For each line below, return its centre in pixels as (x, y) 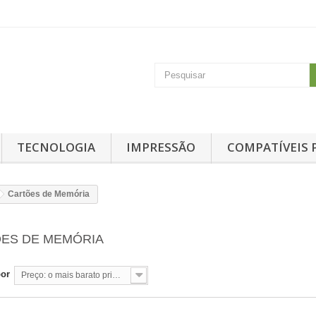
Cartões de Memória (49, 194)
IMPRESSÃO (161, 147)
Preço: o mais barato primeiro (116, 275)
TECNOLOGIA (56, 147)
